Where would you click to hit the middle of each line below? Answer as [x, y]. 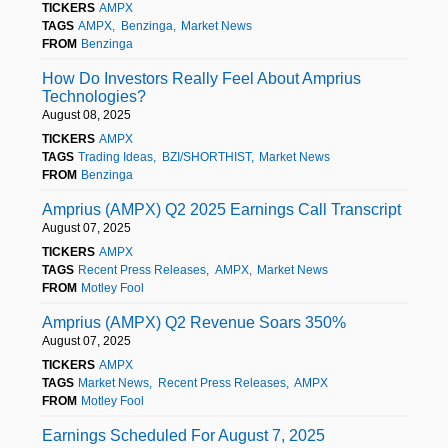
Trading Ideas [116, 156]
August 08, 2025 [86, 114]
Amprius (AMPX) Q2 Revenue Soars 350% [194, 322]
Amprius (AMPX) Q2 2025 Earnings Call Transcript [221, 209]
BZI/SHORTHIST [206, 156]
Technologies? [94, 96]
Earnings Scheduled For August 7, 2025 [183, 435]
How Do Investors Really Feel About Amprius [201, 78]
